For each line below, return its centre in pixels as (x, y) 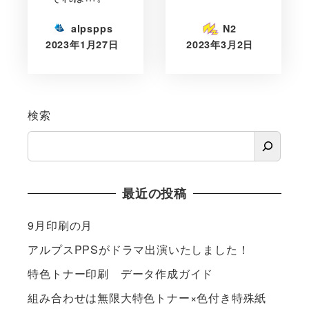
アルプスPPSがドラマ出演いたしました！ (139, 250)
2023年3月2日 (220, 44)
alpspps (92, 29)
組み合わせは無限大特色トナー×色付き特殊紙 (147, 297)
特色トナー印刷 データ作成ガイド (121, 273)
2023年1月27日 (82, 44)
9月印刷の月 (60, 226)
